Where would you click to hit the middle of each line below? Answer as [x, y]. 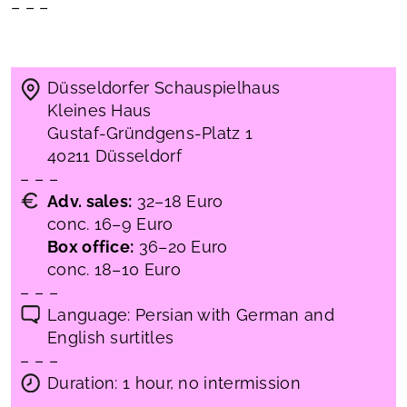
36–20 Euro [181, 247]
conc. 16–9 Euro [110, 224]
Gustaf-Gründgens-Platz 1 [150, 134]
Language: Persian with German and [191, 315]
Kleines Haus [99, 111]
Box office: [91, 247]
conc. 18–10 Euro [114, 270]
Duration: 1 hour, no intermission [174, 383]
